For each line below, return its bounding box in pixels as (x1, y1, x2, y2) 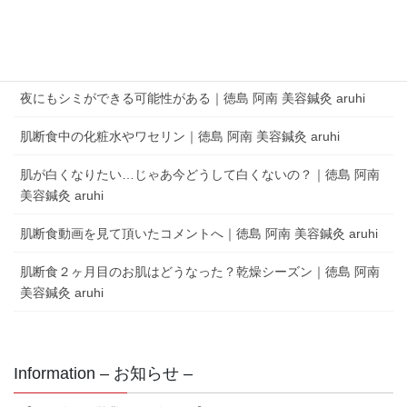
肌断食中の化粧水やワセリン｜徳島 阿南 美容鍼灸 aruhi (20, 129, 340, 144)
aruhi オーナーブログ (26, 30, 183, 49)
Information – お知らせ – (14, 364, 193, 383)
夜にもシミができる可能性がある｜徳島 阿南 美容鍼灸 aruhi (20, 91, 365, 106)
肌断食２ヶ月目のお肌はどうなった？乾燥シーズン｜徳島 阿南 (20, 264, 380, 280)
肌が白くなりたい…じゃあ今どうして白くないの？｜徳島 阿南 (20, 167, 380, 183)
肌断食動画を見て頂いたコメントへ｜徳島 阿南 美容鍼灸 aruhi (20, 226, 378, 242)
